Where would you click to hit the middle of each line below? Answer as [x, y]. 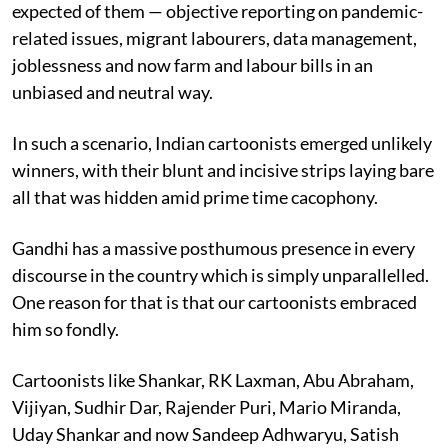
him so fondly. [65, 328]
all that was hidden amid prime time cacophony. [195, 196]
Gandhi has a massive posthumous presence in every [213, 247]
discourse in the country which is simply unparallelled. [220, 274]
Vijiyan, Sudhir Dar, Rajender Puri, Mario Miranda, [206, 406]
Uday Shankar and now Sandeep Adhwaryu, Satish [205, 433]
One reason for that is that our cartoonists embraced [214, 301]
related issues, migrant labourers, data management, [214, 37]
